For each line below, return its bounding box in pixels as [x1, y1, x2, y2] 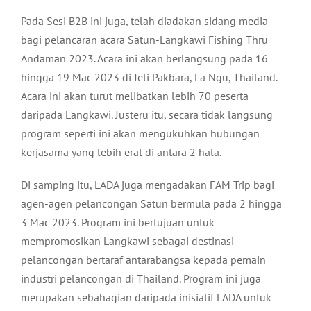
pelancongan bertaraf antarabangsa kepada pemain [21, 253, 266, 267]
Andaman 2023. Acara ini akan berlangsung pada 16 [21, 51, 268, 66]
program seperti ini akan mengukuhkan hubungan [21, 126, 260, 141]
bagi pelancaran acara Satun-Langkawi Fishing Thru [21, 33, 268, 47]
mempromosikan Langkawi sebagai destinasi [21, 234, 234, 249]
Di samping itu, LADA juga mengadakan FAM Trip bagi [21, 178, 274, 192]
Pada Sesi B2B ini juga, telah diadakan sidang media [21, 14, 268, 28]
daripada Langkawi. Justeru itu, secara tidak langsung [21, 108, 273, 122]
